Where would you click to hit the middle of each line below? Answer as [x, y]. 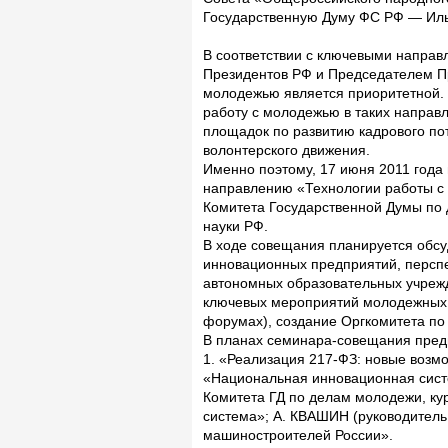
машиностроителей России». [298, 435]
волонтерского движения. [286, 150]
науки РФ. [235, 226]
